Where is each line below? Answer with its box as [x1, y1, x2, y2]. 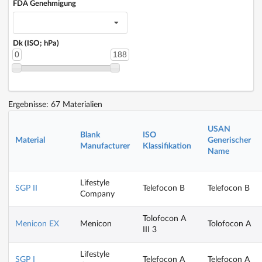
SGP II [15, 184, 37, 192]
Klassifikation [143, 142, 191, 150]
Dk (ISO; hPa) [13, 39, 59, 47]
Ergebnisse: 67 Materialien [8, 100, 102, 109]
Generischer [208, 136, 251, 144]
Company [80, 189, 115, 198]
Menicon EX [15, 219, 59, 228]
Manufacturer [80, 142, 130, 150]
